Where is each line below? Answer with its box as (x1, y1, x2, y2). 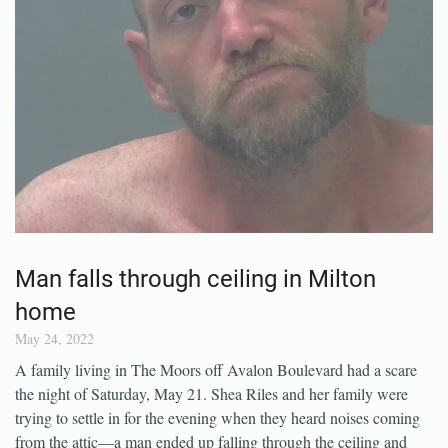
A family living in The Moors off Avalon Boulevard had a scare (15, 397, 417, 418)
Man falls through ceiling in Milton (15, 303, 376, 331)
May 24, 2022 (15, 367, 94, 386)
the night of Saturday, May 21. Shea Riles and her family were (15, 421, 408, 442)
